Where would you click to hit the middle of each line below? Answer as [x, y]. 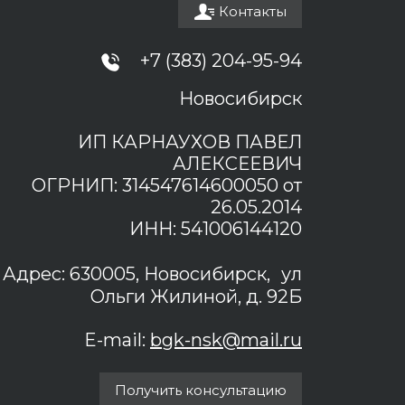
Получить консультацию [201, 390]
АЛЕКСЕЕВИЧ [237, 164]
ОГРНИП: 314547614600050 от [167, 185]
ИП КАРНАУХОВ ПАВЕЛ [190, 142]
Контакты [253, 12]
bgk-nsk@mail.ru [226, 340]
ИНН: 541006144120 [216, 229]
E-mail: [117, 340]
